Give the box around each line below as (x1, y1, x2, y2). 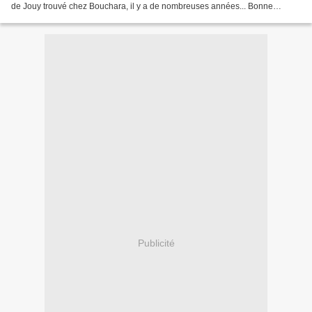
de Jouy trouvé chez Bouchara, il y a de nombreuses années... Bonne (11, 1, 273, 12)
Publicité (137, 237, 175, 249)
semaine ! (11, 13, 48, 23)
